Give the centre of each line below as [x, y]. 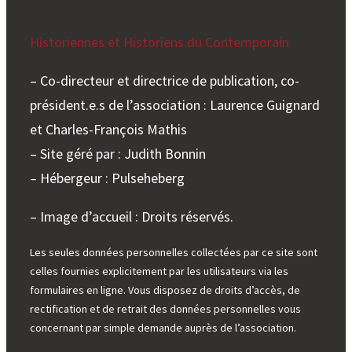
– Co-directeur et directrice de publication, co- [165, 80]
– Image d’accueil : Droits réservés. [132, 216]
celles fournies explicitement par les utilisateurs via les [159, 271]
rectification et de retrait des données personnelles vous [165, 308]
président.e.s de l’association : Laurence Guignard [175, 104]
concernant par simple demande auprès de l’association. [163, 327]
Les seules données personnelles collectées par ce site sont [174, 252]
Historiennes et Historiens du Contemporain [159, 42]
